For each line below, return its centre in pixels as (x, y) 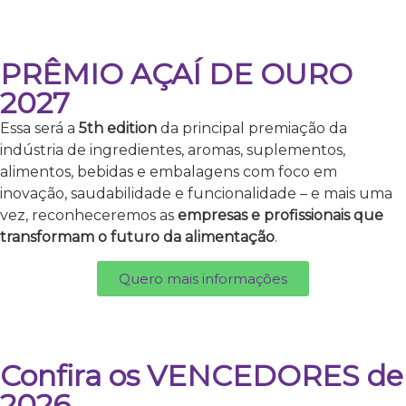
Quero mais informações (203, 279)
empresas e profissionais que (279, 215)
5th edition (118, 128)
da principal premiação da (252, 128)
